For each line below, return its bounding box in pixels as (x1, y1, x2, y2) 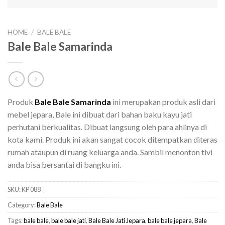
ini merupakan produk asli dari (111, 96, 215, 106)
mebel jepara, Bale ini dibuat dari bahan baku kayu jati (8, 109, 192, 119)
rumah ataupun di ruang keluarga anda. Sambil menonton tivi (8, 147, 212, 157)
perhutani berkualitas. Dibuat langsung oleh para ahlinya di (8, 122, 207, 132)
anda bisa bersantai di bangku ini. (8, 159, 121, 169)
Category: (8, 200, 37, 209)
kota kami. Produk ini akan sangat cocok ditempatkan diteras (8, 134, 217, 144)
